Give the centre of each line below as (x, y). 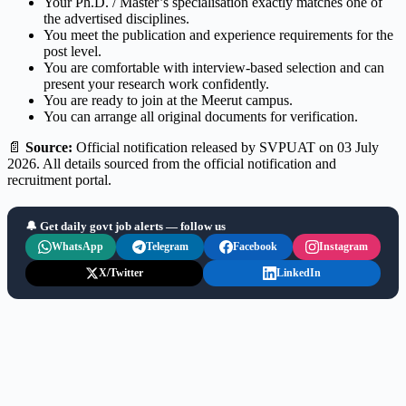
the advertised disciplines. (116, 19)
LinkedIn (299, 273)
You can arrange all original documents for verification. (201, 117)
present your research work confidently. (156, 84)
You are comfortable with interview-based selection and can (214, 68)
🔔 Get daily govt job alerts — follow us (126, 227)
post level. (72, 52)
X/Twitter (121, 273)
